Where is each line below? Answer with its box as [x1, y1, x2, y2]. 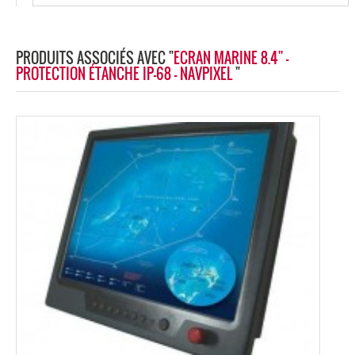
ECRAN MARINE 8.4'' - [174, 48, 288, 69]
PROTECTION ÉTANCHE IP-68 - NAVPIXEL [16, 63, 235, 85]
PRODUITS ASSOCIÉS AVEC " [16, 48, 174, 69]
